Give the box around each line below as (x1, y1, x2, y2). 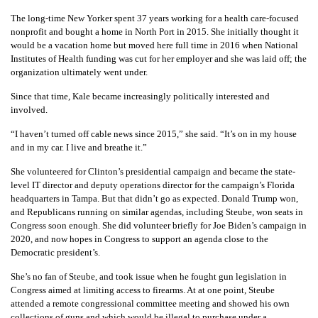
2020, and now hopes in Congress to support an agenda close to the (11, 233, 268, 244)
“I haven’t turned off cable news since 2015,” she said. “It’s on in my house (11, 128, 297, 139)
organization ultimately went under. (11, 66, 150, 77)
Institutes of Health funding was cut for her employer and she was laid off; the (11, 53, 307, 64)
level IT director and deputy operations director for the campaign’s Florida (11, 179, 295, 190)
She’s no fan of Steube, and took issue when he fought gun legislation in (11, 270, 287, 282)
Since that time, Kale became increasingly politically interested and (11, 90, 270, 102)
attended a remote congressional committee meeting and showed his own (11, 297, 290, 309)
